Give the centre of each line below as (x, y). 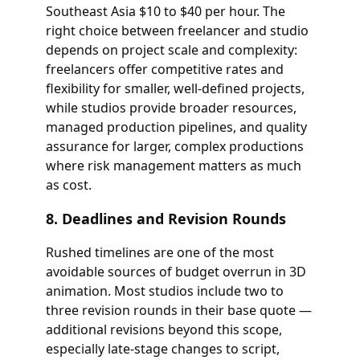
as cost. (68, 185)
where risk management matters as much (173, 166)
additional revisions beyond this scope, (164, 329)
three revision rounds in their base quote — (178, 310)
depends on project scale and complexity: (171, 50)
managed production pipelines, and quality (176, 127)
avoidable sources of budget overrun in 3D (176, 272)
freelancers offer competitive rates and (164, 69)
